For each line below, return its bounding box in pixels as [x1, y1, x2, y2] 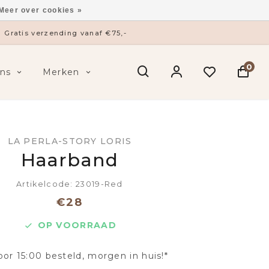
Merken [42, 67, 80, 77]
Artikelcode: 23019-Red [16, 180, 123, 189]
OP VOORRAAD [37, 220, 116, 231]
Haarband [21, 149, 118, 171]
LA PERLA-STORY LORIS [7, 136, 132, 147]
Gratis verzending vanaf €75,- [4, 28, 127, 37]
